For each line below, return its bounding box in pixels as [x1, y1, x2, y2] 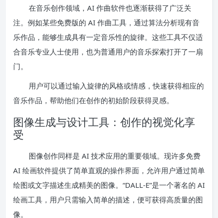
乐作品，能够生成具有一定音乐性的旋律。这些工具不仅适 [13, 32, 203, 42]
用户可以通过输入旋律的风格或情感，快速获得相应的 [29, 81, 204, 91]
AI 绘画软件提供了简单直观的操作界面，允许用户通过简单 [13, 165, 205, 176]
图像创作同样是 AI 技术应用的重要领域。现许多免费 [29, 151, 200, 161]
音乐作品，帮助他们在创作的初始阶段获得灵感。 [13, 95, 174, 106]
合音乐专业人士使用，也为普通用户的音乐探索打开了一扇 [13, 47, 203, 57]
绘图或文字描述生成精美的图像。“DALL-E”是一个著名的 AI [13, 180, 205, 190]
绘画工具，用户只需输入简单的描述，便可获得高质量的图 [13, 195, 203, 205]
